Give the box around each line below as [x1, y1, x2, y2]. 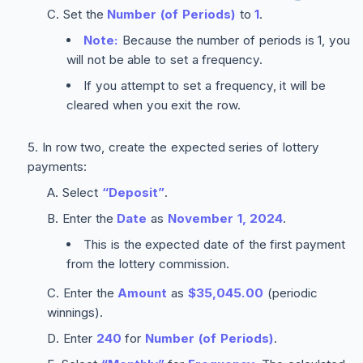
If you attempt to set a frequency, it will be [83, 78, 326, 94]
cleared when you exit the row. [66, 97, 241, 113]
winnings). [47, 305, 103, 321]
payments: [28, 159, 87, 175]
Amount [117, 285, 168, 301]
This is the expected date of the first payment [83, 237, 346, 253]
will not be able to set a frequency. [66, 52, 263, 68]
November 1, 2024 [167, 211, 284, 227]
